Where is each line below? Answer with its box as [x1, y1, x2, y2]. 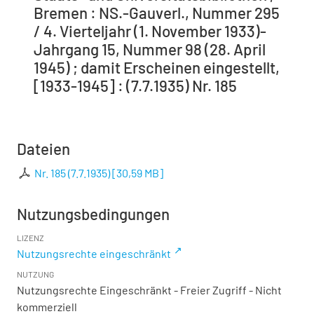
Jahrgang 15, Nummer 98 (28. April [34, 40, 266, 59]
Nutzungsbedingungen [17, 205, 170, 224]
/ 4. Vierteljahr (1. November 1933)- [34, 22, 266, 41]
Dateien [17, 139, 70, 158]
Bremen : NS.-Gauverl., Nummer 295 [34, 4, 280, 22]
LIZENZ [17, 233, 44, 243]
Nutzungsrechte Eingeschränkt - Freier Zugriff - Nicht [17, 283, 282, 297]
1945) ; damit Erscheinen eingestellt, [34, 58, 280, 77]
